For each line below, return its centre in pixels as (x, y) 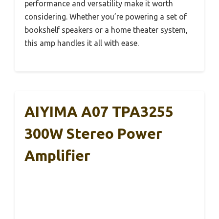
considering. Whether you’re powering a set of (106, 16)
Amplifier (57, 155)
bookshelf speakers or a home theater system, (106, 30)
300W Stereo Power (93, 133)
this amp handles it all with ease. (82, 43)
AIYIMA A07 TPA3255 (99, 111)
